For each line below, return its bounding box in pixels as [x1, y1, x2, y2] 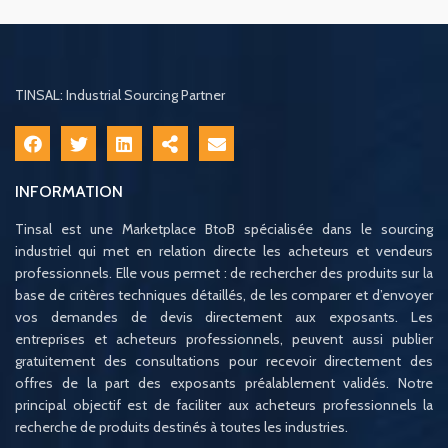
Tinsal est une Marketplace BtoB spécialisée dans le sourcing [15, 220, 433, 239]
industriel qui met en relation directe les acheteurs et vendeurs [15, 242, 433, 261]
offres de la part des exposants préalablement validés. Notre [15, 374, 433, 393]
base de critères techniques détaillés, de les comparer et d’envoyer [15, 286, 433, 305]
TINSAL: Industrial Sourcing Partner [15, 86, 225, 105]
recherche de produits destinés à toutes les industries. [15, 418, 348, 437]
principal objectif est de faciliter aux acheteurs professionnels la [15, 396, 433, 415]
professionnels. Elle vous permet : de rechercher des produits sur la [15, 264, 433, 283]
